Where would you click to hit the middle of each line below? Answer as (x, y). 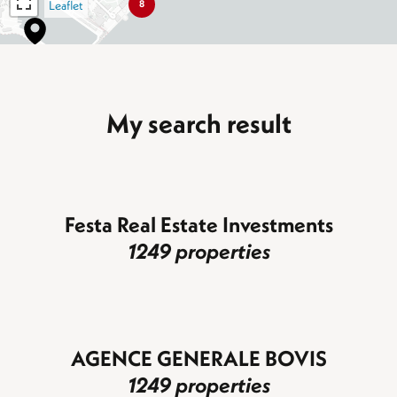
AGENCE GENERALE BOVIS (198, 358)
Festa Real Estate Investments (198, 224)
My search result (198, 123)
